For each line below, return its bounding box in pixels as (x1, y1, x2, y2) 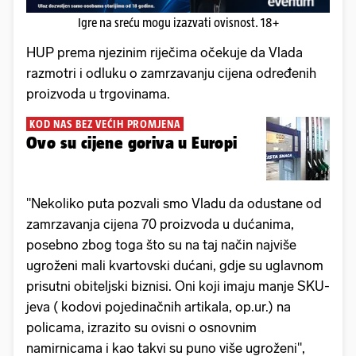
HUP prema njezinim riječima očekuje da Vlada (26, 44, 303, 61)
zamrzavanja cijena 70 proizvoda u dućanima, (26, 216, 294, 233)
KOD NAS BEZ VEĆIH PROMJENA (29, 118, 180, 131)
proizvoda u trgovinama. (26, 86, 173, 103)
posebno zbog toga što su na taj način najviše (26, 237, 296, 253)
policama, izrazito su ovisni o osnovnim (26, 319, 257, 336)
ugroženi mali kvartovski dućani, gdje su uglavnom (26, 257, 323, 274)
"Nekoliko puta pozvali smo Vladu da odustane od (26, 195, 322, 212)
